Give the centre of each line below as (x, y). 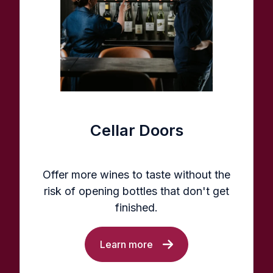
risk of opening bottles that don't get (136, 191)
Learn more (126, 244)
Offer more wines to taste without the (136, 174)
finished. (136, 207)
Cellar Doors (136, 130)
